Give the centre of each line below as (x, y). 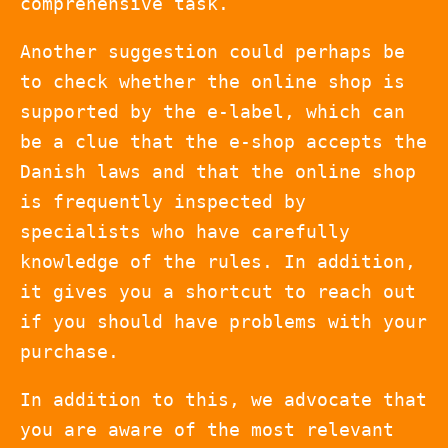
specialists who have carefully (185, 231)
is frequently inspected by (163, 201)
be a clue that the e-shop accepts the (223, 141)
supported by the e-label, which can (212, 111)
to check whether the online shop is (212, 81)
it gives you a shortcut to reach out (218, 291)
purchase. (69, 351)
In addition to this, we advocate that (223, 399)
